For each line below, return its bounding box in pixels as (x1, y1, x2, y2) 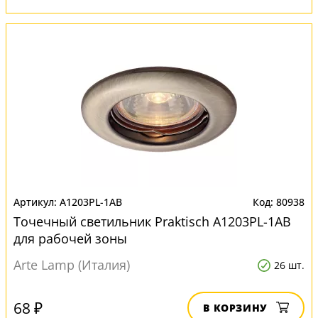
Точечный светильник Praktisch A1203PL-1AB (13, 213, 291, 230)
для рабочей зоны (13, 230, 127, 247)
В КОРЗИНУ (203, 301, 268, 314)
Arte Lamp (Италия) (13, 256, 130, 273)
